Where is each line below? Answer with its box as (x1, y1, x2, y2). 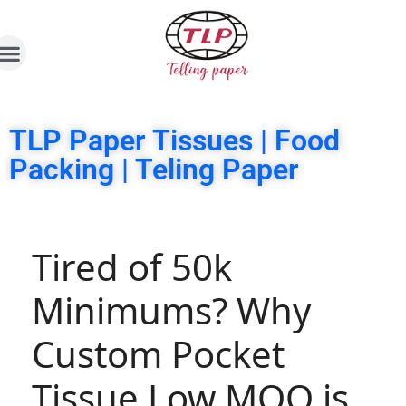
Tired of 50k (32, 241, 232, 292)
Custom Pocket (32, 328, 285, 379)
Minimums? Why (32, 285, 311, 335)
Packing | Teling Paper (9, 152, 299, 188)
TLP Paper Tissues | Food (9, 123, 340, 159)
